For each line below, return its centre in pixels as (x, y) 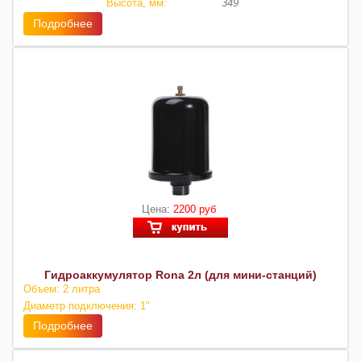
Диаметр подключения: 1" (87, 306)
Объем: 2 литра (62, 289)
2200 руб (196, 210)
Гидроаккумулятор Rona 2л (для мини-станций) (180, 275)
